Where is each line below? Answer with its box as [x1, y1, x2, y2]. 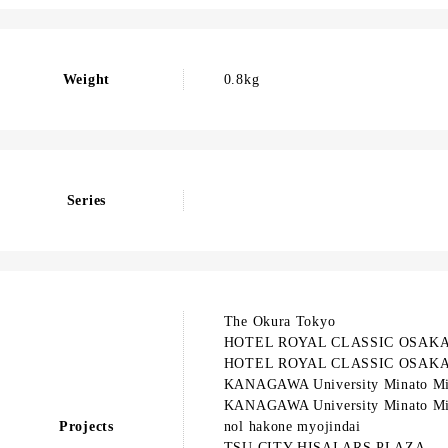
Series [66, 193, 106, 208]
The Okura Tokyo [223, 314, 336, 329]
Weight [62, 72, 110, 87]
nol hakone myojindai [223, 419, 361, 434]
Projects [59, 419, 114, 434]
